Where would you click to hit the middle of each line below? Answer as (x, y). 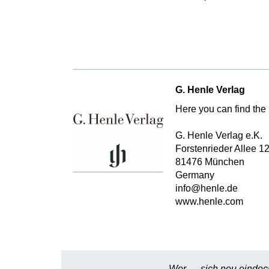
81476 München (210, 162)
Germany (195, 175)
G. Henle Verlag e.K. (219, 135)
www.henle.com (209, 201)
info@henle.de (207, 188)
